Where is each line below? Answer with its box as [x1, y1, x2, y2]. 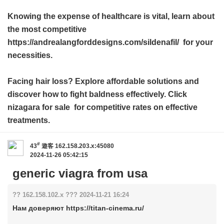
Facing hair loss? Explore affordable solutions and [7, 77, 199, 85]
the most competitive [7, 25, 86, 33]
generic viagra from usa [12, 166, 147, 180]
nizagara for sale [7, 103, 70, 111]
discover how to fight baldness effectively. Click [7, 90, 187, 98]
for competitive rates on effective [70, 103, 197, 111]
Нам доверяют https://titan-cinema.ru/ [12, 204, 144, 212]
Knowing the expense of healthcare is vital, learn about [7, 12, 214, 20]
